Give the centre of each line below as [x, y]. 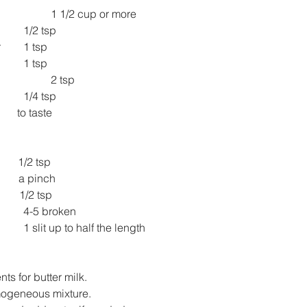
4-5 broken [50, 211]
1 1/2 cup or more [94, 13]
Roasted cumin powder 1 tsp [35, 46]
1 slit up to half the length [84, 227]
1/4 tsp [40, 96]
